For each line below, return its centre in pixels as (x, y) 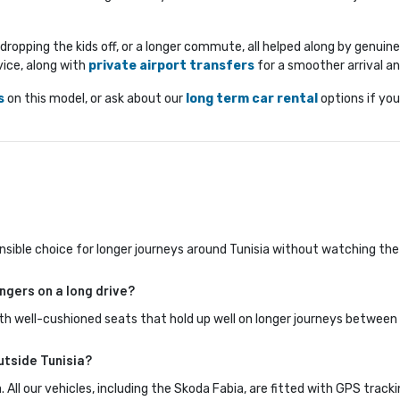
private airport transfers (171, 66)
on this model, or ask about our (95, 99)
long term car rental (252, 99)
